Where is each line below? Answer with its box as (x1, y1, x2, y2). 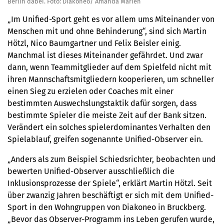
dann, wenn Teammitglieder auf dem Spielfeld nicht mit (7, 62, 211, 72)
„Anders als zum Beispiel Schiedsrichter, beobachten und (7, 154, 216, 164)
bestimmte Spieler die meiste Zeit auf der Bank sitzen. (7, 110, 206, 120)
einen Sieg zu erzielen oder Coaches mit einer (7, 86, 173, 96)
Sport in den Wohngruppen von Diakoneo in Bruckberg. (7, 202, 206, 212)
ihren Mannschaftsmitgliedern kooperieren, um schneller (7, 74, 214, 84)
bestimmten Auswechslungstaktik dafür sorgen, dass (7, 98, 196, 108)
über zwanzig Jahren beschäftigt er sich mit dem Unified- (7, 190, 213, 200)
